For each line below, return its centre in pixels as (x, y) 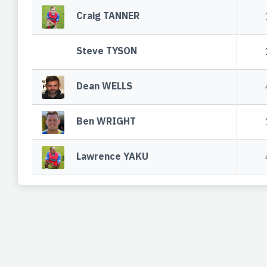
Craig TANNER (108, 16)
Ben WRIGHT (106, 121)
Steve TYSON (107, 51)
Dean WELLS (105, 86)
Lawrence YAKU (113, 156)
